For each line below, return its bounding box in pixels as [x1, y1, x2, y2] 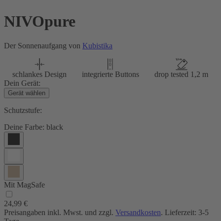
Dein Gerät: [4, 78, 40, 87]
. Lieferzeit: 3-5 [161, 208, 209, 217]
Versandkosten [115, 208, 161, 217]
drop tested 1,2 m [154, 70, 209, 78]
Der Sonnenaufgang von [4, 41, 82, 50]
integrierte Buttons [81, 70, 139, 78]
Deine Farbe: [4, 122, 44, 131]
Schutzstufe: [4, 106, 42, 114]
